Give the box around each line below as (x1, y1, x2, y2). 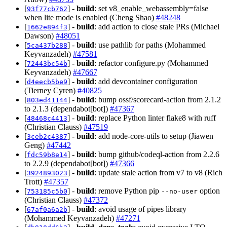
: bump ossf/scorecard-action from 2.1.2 (94, 95, 221, 104)
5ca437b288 (27, 42, 67, 50)
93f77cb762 (27, 5, 67, 13)
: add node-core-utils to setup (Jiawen (94, 132, 213, 141)
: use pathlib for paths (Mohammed (94, 41, 206, 50)
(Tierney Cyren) (24, 86, 78, 95)
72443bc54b (27, 60, 67, 68)
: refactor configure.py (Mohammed (94, 59, 208, 68)
